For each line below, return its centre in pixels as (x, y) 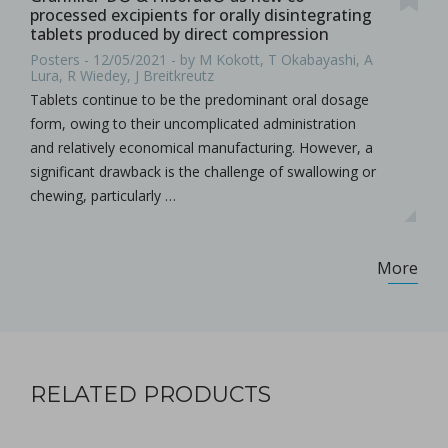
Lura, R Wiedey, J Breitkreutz (122, 75)
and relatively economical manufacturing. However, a (201, 147)
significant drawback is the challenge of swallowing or (203, 171)
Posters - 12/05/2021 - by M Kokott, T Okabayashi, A (201, 59)
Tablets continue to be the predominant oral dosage (199, 99)
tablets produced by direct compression (179, 34)
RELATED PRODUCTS (150, 394)
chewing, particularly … (103, 195)
